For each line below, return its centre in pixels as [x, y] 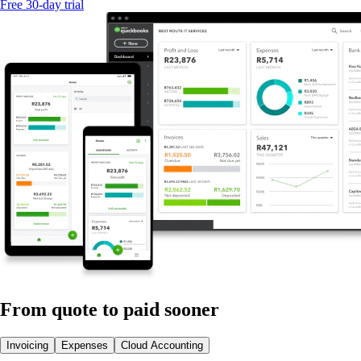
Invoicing [27, 346]
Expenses [85, 346]
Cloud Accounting [162, 346]
